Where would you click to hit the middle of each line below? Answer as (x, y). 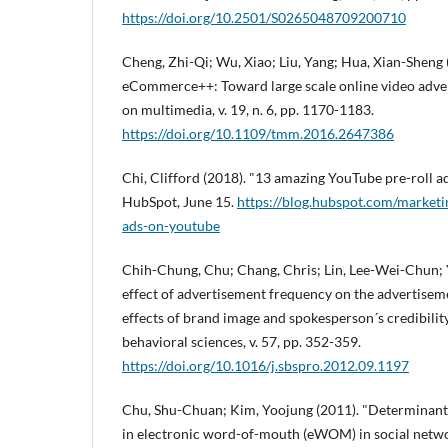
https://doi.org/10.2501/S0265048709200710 (264, 18)
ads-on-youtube (171, 226)
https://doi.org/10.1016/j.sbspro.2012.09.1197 (265, 366)
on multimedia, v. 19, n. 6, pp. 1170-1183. (248, 110)
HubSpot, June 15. (179, 202)
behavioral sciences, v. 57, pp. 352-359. (241, 342)
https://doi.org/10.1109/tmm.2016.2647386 (258, 134)
